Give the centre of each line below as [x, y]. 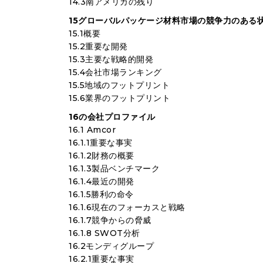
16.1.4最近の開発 [102, 181]
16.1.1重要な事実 [101, 143]
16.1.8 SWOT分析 [104, 233]
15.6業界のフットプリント [119, 98]
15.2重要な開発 [98, 46]
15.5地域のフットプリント [119, 85]
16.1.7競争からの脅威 [110, 220]
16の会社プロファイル [112, 117]
